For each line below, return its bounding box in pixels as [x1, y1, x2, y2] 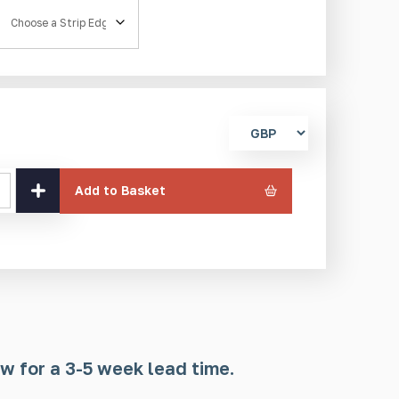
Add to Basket [75, 183, 167, 199]
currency [228, 133, 281, 149]
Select [228, 115, 268, 131]
